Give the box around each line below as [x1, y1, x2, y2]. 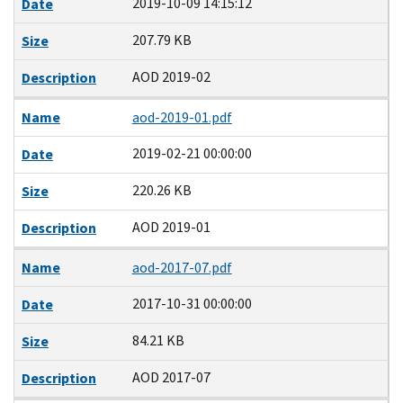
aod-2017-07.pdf [131, 257, 232, 277]
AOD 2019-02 [131, 67, 210, 86]
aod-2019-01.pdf [131, 107, 232, 127]
